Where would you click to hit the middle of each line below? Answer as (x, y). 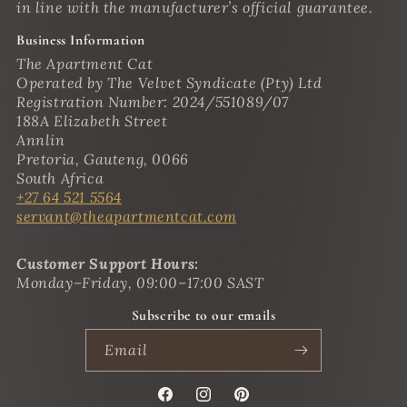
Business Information (81, 40)
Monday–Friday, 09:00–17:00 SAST (140, 283)
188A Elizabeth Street (92, 121)
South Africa (60, 179)
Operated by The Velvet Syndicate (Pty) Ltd (169, 83)
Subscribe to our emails (203, 316)
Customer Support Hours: (108, 264)
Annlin (41, 140)
